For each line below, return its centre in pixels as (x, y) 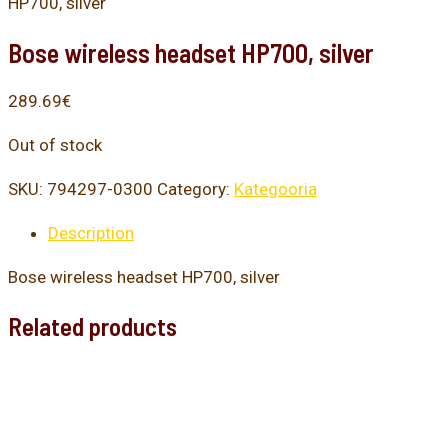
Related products (92, 326)
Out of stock (55, 144)
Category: (195, 188)
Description (91, 232)
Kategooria (275, 188)
